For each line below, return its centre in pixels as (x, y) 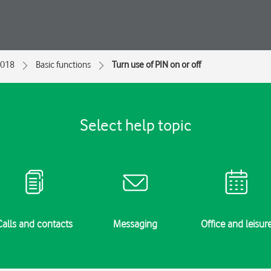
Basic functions (63, 65)
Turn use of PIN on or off (156, 65)
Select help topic (135, 125)
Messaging (135, 224)
